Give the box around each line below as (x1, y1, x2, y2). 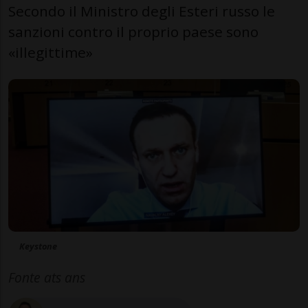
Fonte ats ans (8, 268, 85, 287)
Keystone (19, 240, 57, 253)
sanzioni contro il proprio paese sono (8, 21, 258, 41)
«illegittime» (8, 42, 93, 62)
